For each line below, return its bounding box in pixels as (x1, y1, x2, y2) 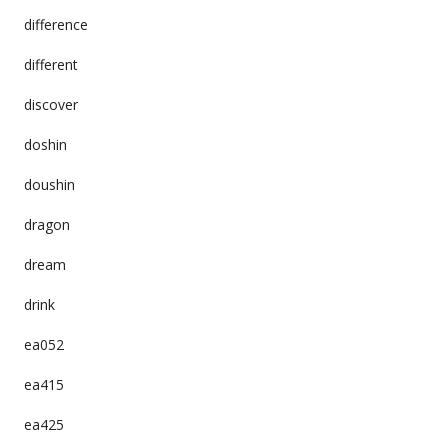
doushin (23, 174, 75, 194)
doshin (23, 134, 67, 154)
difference (23, 14, 88, 34)
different (23, 54, 78, 74)
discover (23, 94, 78, 114)
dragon (23, 214, 70, 234)
